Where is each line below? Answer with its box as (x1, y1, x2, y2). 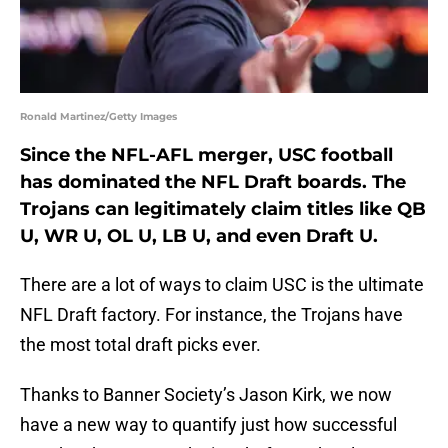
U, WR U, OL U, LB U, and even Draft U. (20, 225, 378, 248)
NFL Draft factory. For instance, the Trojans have (20, 304, 403, 326)
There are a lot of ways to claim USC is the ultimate (20, 274, 424, 296)
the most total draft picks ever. (20, 334, 261, 356)
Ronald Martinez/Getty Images (20, 110, 177, 124)
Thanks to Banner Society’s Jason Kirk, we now (20, 384, 392, 406)
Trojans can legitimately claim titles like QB (20, 198, 426, 221)
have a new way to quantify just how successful (20, 414, 397, 436)
